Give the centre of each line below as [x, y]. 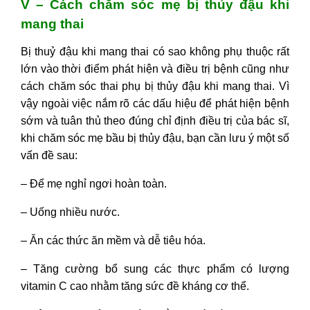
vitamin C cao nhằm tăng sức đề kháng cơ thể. [135, 286]
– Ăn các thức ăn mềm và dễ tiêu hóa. [113, 240]
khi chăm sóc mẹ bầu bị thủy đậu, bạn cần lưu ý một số [155, 138]
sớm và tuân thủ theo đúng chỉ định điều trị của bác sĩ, [155, 120]
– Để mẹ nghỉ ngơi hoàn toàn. [94, 183]
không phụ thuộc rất [238, 51]
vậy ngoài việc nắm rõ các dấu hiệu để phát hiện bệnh [155, 103]
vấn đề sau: [49, 155]
